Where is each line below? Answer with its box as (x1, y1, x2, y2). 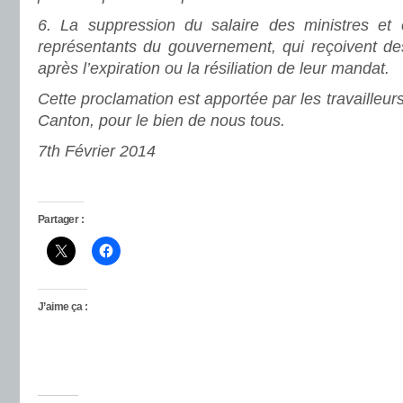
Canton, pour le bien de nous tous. (38, 112, 285, 130)
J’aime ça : (38, 300, 88, 313)
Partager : (38, 213, 84, 226)
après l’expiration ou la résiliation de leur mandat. (38, 59, 390, 77)
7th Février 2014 (38, 142, 156, 160)
